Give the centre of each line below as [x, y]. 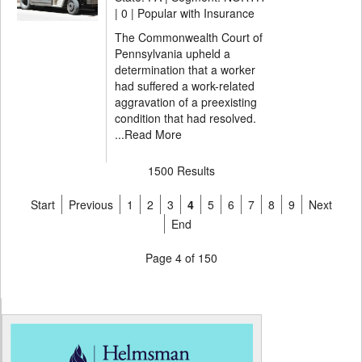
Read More [153, 134]
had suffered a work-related [185, 86]
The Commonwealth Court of [189, 37]
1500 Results [181, 170]
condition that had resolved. [185, 118]
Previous [90, 204]
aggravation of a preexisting [186, 102]
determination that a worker [185, 69]
